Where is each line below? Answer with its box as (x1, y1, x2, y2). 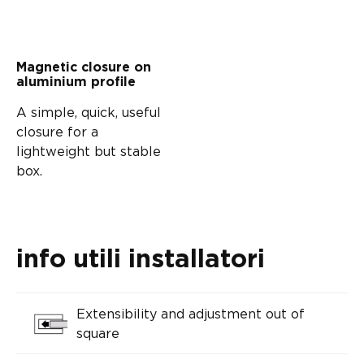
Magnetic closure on (16, 60, 151, 74)
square (76, 325, 119, 340)
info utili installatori (16, 246, 265, 272)
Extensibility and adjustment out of (76, 305, 305, 321)
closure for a (16, 123, 98, 139)
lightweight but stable (16, 143, 161, 158)
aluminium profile (16, 75, 136, 89)
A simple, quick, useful (16, 104, 161, 119)
